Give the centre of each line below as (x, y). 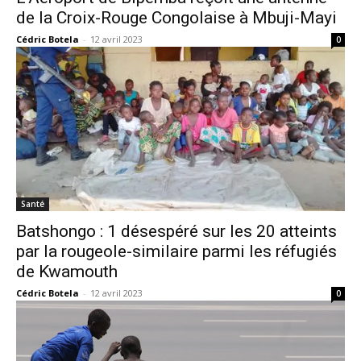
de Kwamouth (67, 272)
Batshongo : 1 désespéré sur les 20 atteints (176, 231)
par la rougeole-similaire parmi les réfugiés (176, 251)
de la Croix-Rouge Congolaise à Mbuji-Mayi (176, 18)
